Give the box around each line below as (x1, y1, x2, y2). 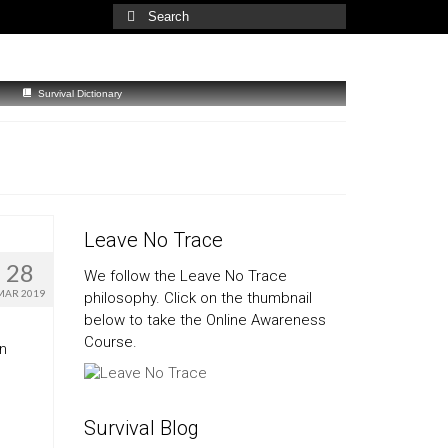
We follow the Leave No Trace (83, 266, 287, 285)
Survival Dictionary (38, 87, 122, 99)
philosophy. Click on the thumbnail (83, 288, 312, 307)
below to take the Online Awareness (83, 310, 326, 329)
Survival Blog (83, 415, 199, 440)
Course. (83, 332, 137, 351)
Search (112, 5, 159, 21)
